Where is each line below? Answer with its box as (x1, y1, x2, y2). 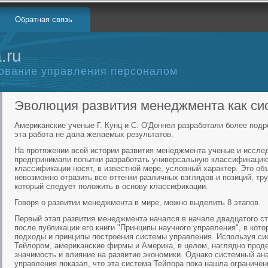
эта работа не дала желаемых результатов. (14, 130, 173, 139)
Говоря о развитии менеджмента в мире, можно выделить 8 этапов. (14, 198, 261, 207)
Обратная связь (15, 15, 72, 24)
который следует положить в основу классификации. (14, 182, 208, 191)
